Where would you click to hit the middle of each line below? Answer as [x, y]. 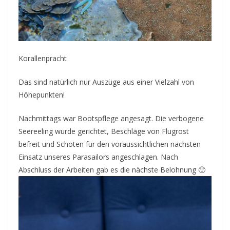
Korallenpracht [43, 59]
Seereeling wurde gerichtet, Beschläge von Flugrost [104, 131]
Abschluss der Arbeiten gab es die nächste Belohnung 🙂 [112, 170]
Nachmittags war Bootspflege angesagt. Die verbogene [111, 119]
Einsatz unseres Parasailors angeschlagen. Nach [98, 157]
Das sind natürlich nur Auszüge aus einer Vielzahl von [106, 82]
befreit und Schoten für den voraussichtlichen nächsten [110, 144]
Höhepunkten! [42, 95]
